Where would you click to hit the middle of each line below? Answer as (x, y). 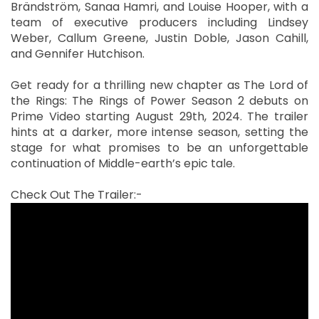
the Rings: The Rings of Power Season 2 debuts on (159, 100)
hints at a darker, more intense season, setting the (159, 132)
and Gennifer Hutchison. (78, 53)
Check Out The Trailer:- (78, 194)
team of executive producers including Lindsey (159, 22)
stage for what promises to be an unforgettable (159, 147)
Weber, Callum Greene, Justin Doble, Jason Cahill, (159, 38)
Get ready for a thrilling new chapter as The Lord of (159, 85)
